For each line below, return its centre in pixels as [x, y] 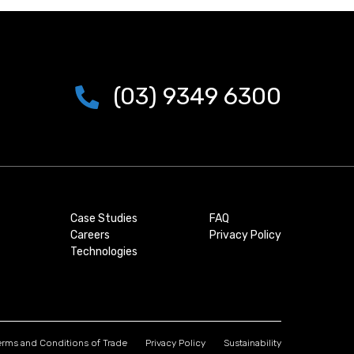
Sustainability [252, 343]
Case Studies [104, 218]
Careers [90, 235]
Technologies [104, 252]
